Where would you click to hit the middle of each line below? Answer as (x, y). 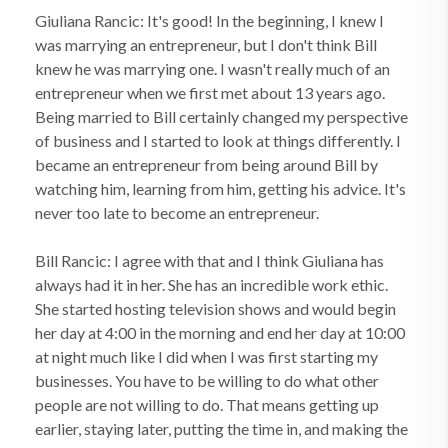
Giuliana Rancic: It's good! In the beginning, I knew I (209, 20)
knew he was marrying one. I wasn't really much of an (212, 68)
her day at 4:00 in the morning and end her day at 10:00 (220, 332)
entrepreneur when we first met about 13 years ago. (210, 92)
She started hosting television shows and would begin (215, 308)
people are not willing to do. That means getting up (207, 404)
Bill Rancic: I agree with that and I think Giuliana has (209, 260)
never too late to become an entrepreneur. (177, 212)
